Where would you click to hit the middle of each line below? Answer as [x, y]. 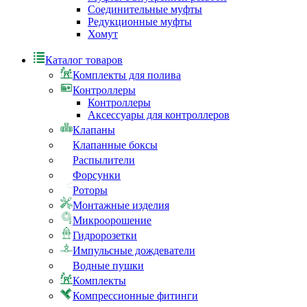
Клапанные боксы [115, 145]
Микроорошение [112, 221]
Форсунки [97, 175]
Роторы [90, 191]
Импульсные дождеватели [134, 251]
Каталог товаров [84, 60]
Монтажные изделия [121, 206]
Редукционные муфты [140, 22]
